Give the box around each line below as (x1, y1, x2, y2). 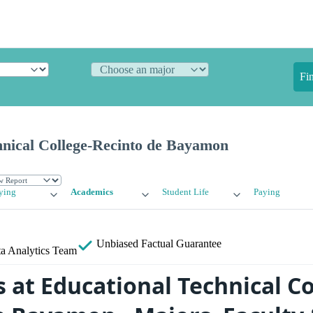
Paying (253, 187, 280, 198)
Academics (71, 187, 114, 198)
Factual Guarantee (141, 238, 221, 250)
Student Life (161, 187, 209, 198)
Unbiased (94, 238, 141, 250)
